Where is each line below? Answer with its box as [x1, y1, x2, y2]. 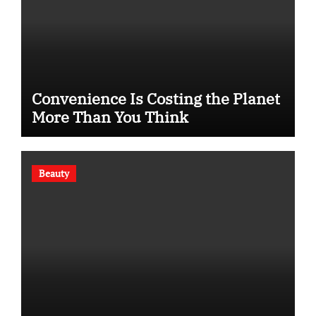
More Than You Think [31, 107, 188, 128]
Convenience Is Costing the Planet [31, 88, 280, 109]
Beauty [38, 166, 69, 180]
